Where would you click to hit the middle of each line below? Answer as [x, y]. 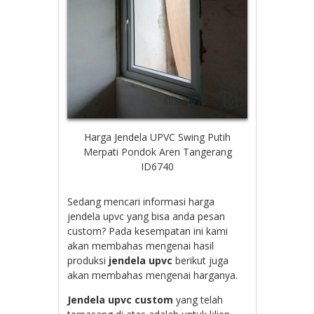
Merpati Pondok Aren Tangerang [157, 152]
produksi [88, 261]
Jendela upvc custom [121, 300]
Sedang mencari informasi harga [141, 202]
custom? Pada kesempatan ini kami [148, 231]
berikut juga [201, 261]
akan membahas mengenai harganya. [153, 275]
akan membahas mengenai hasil [141, 246]
